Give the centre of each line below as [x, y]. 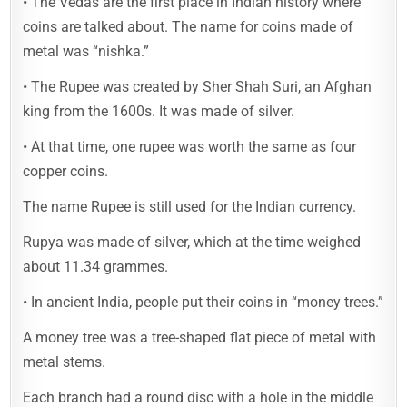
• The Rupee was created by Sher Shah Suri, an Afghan [198, 87]
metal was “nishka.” [86, 52]
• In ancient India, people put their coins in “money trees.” [203, 303]
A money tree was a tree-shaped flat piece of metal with [200, 338]
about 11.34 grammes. [96, 267]
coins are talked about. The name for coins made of [189, 27]
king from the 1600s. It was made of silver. [159, 112]
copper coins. [66, 172]
